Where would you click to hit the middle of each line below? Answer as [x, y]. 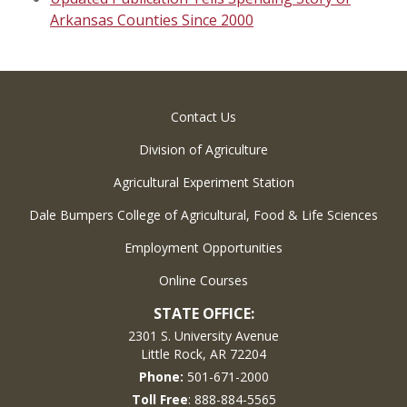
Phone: [161, 377]
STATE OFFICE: [203, 313]
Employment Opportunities [203, 248]
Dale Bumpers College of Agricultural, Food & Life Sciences [203, 215]
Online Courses [203, 280]
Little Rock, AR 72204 [203, 354]
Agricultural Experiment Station [203, 182]
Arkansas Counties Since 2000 [152, 20]
